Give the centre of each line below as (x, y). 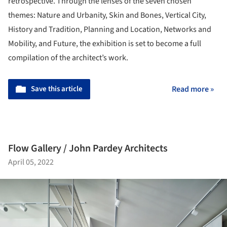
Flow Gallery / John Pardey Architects (88, 148)
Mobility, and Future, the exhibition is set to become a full (105, 44)
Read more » (193, 89)
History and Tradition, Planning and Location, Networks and (110, 30)
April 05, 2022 (31, 162)
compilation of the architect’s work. (68, 58)
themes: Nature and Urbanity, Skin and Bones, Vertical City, (107, 15)
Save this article (57, 89)
